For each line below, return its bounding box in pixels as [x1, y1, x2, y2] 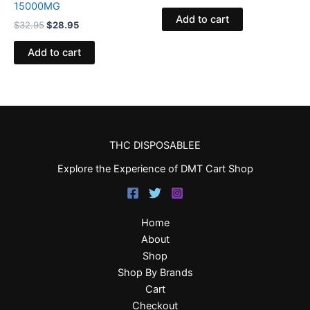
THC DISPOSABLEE [109, 138, 201, 152]
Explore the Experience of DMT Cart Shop [57, 163, 253, 175]
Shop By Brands [117, 266, 193, 279]
